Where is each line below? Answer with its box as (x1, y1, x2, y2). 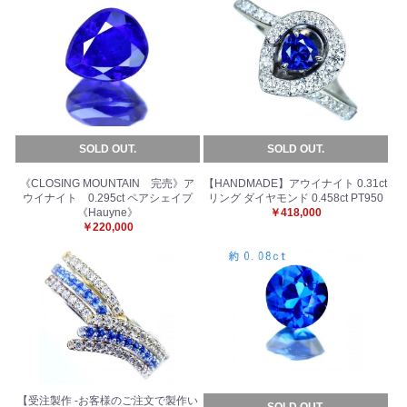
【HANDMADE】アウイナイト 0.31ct (203, 176, 388, 190)
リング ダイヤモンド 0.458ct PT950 (207, 191, 383, 204)
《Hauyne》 (76, 205, 138, 219)
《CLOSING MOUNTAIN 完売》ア (20, 176, 195, 190)
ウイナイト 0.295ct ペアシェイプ (22, 191, 193, 204)
